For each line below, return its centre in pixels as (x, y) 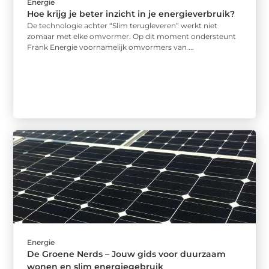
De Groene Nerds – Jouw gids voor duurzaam (127, 254)
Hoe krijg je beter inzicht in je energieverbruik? (131, 14)
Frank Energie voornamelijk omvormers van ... (111, 47)
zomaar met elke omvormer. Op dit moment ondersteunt (132, 36)
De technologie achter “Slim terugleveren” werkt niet (122, 25)
